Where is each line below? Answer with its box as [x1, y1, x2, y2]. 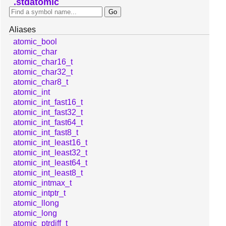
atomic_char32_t [13, 68, 73, 77]
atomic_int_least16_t [13, 138, 87, 147]
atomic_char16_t [13, 58, 73, 67]
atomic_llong [13, 199, 59, 208]
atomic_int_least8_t [13, 168, 83, 178]
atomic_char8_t [13, 78, 68, 87]
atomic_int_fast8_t [13, 128, 78, 137]
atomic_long [13, 209, 57, 218]
